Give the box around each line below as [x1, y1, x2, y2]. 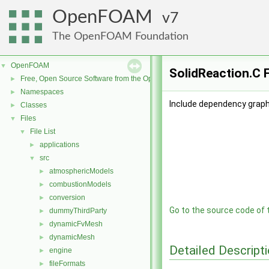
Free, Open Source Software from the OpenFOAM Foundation [20, 74, 220, 83]
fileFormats [49, 259, 85, 268]
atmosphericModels [49, 167, 113, 175]
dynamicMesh [49, 233, 95, 241]
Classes [20, 101, 47, 109]
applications [40, 141, 79, 149]
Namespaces [20, 88, 64, 96]
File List [30, 127, 55, 136]
